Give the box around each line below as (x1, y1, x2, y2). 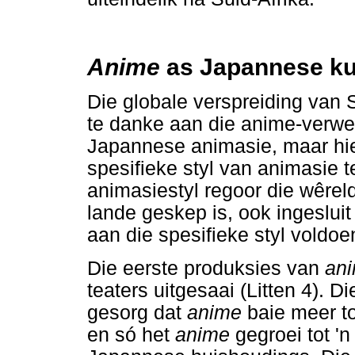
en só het (87, 323, 175, 345)
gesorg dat (87, 301, 187, 323)
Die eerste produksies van (87, 257, 325, 279)
